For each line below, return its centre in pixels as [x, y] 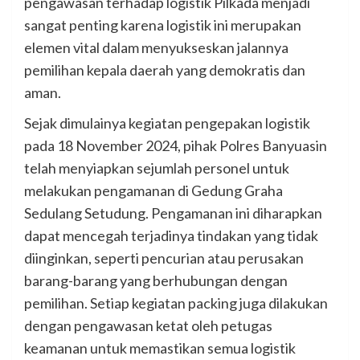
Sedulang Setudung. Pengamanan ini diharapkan [173, 213]
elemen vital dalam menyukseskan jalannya [156, 48]
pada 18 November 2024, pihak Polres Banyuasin [176, 146]
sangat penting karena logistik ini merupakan [163, 25]
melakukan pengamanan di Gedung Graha [153, 191]
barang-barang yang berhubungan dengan [156, 281]
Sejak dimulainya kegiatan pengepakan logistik [167, 123]
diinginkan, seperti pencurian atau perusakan [164, 258]
